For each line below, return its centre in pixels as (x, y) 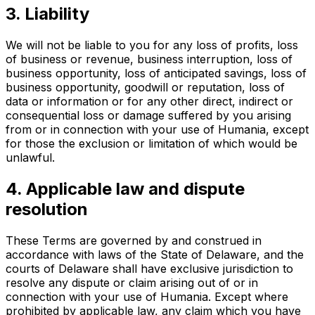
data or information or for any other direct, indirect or (149, 101)
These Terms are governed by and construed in (134, 240)
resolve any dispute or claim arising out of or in (132, 282)
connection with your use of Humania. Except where (147, 296)
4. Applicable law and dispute (125, 188)
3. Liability (47, 14)
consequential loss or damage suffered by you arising (148, 115)
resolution (47, 209)
